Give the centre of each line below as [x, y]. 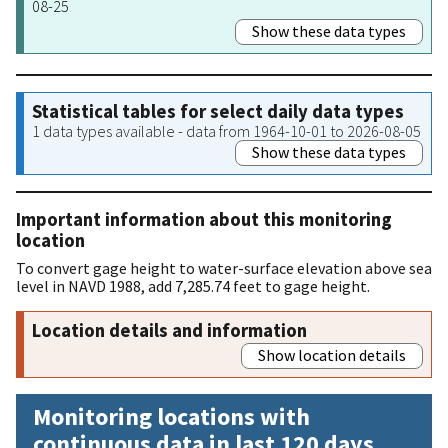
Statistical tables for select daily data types [218, 111]
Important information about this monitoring [204, 219]
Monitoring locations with [171, 416]
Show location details [332, 354]
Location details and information [169, 330]
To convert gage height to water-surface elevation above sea [224, 267]
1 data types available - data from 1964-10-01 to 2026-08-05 [226, 130]
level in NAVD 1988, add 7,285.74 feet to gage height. [193, 285]
